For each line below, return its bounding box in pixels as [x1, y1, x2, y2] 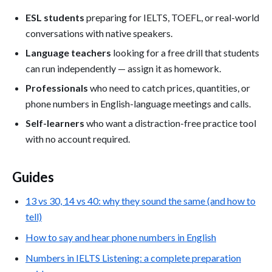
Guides [12, 168, 54, 185]
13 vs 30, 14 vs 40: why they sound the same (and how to [25, 194, 256, 206]
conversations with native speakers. [25, 27, 172, 39]
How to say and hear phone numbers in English [25, 231, 216, 243]
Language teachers [25, 46, 111, 58]
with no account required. [25, 132, 130, 144]
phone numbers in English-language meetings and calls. [25, 97, 251, 109]
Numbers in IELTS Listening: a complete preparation [25, 251, 241, 263]
